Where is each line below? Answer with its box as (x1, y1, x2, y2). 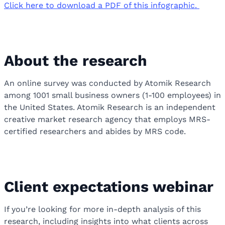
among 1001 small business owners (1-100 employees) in (4, 90, 221, 100)
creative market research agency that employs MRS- (4, 114, 210, 124)
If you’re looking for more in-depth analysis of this (4, 204, 201, 214)
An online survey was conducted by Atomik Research (4, 78, 211, 88)
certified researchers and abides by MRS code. (4, 126, 186, 136)
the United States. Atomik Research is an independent (4, 102, 215, 112)
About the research (4, 51, 147, 69)
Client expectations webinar (4, 177, 213, 195)
